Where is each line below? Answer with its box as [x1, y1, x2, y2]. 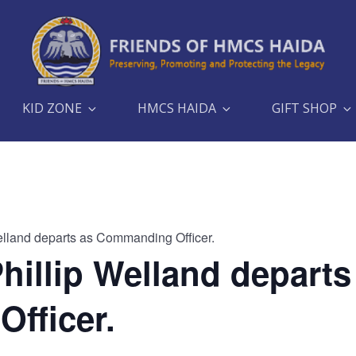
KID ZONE [22, 99, 82, 118]
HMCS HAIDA [137, 99, 216, 118]
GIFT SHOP [272, 99, 337, 118]
